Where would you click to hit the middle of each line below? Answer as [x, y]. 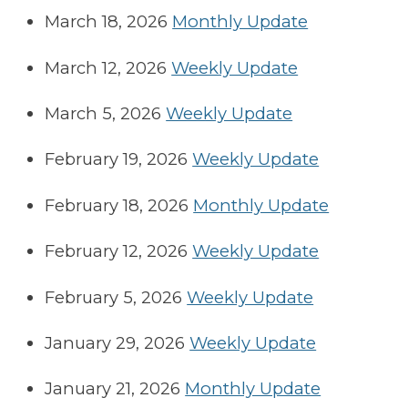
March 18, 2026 [107, 22]
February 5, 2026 [114, 297]
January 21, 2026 [113, 389]
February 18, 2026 [117, 205]
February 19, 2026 [117, 159]
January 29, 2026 [115, 343]
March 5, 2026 [103, 114]
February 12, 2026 [117, 251]
